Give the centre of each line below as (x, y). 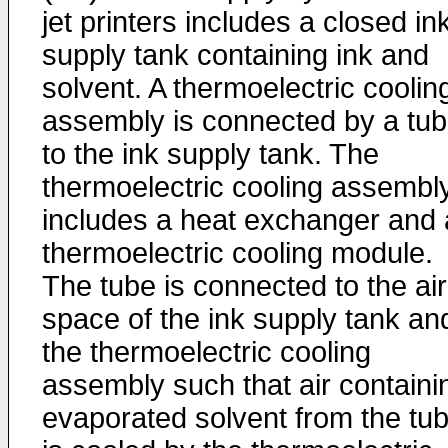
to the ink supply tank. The (210, 154)
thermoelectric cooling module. (237, 253)
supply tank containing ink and (235, 55)
